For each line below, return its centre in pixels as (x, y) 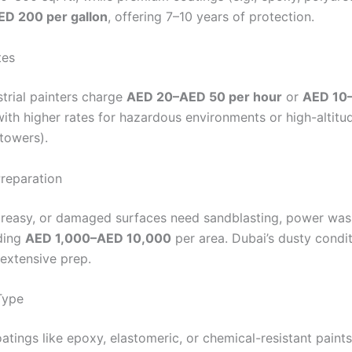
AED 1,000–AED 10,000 (98, 238)
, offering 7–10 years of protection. (211, 17)
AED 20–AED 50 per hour (204, 96)
